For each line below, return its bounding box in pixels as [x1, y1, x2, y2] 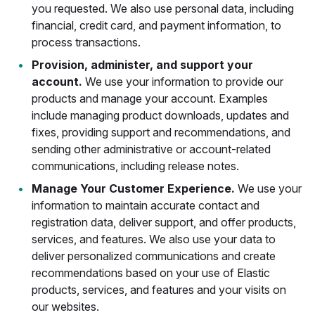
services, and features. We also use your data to [32, 232, 276, 246]
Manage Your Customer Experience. [32, 181, 235, 195]
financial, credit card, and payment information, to [32, 18, 281, 32]
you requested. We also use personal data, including [32, 1, 294, 15]
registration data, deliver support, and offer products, [32, 215, 296, 229]
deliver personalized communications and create [32, 249, 276, 263]
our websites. [32, 300, 99, 314]
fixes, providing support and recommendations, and [32, 125, 290, 139]
